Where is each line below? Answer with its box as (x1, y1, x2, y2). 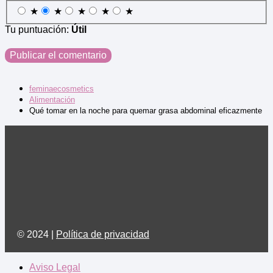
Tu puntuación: (5, 24, 71, 35)
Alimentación (29, 94, 75, 104)
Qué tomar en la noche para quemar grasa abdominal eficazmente (29, 105, 262, 115)
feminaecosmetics (29, 83, 94, 93)
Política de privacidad (56, 229, 149, 239)
